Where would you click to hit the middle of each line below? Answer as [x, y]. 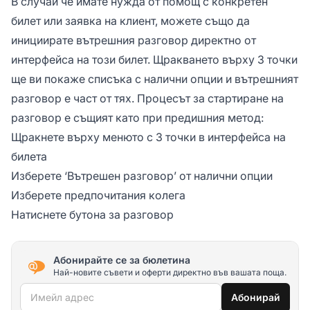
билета [29, 156]
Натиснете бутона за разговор [92, 214]
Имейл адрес [55, 292]
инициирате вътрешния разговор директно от [134, 40]
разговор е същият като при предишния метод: [137, 117]
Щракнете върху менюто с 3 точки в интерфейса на [148, 137]
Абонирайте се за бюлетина [122, 260]
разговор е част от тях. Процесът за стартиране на [147, 98]
